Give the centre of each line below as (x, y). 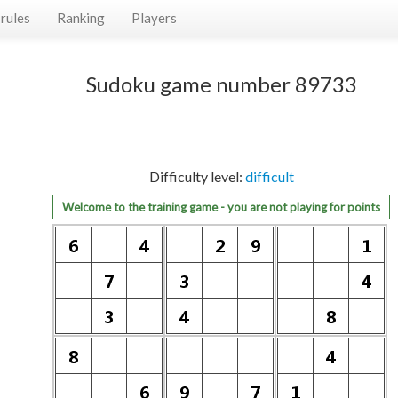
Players (154, 18)
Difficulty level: (197, 176)
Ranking (81, 18)
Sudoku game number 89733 (221, 84)
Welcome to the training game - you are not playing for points (221, 207)
